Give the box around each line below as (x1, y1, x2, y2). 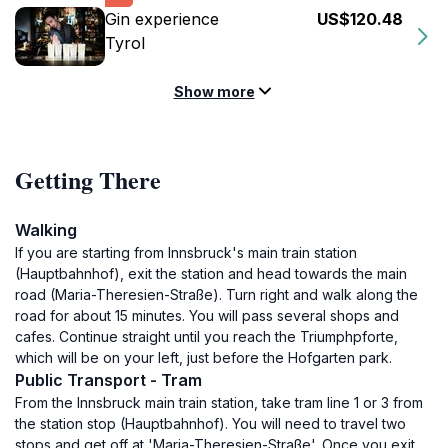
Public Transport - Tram (15, 370, 202, 390)
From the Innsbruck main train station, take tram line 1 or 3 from (15, 394, 423, 411)
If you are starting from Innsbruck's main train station (15, 244, 357, 261)
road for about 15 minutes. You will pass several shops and (15, 307, 399, 324)
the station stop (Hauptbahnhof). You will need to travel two (15, 415, 406, 432)
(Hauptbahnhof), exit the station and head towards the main (15, 265, 407, 282)
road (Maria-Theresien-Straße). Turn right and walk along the (15, 286, 418, 303)
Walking (15, 220, 77, 240)
